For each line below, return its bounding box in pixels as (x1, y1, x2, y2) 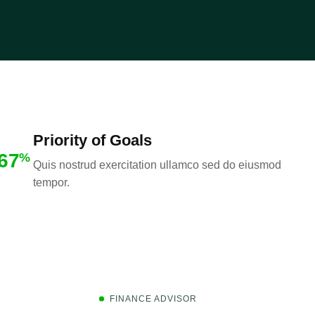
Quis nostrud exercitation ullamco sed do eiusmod (32, 159, 281, 171)
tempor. (32, 176, 70, 188)
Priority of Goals (32, 131, 152, 149)
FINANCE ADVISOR (109, 294, 197, 304)
